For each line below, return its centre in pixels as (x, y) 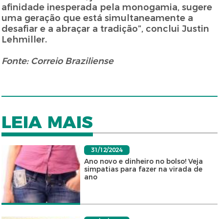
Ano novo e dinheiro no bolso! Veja (143, 162)
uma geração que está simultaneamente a (98, 18)
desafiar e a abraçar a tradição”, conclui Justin (106, 29)
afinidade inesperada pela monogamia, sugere (107, 8)
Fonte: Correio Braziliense (58, 61)
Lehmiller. (24, 40)
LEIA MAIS (47, 122)
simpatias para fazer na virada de (143, 169)
